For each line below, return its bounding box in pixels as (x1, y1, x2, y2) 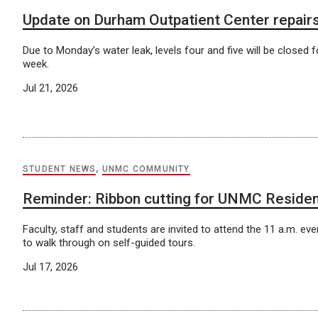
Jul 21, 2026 (23, 81, 78, 94)
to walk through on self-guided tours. (23, 236, 195, 250)
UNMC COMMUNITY (102, 164, 190, 175)
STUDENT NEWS (23, 164, 97, 175)
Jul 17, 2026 (23, 261, 78, 274)
